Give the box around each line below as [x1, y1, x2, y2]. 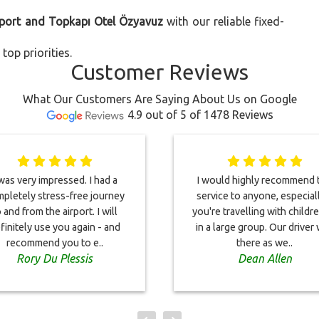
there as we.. [236, 237, 293, 249]
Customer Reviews [70, 60, 249, 84]
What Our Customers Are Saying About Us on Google [22, 93, 297, 105]
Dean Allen [237, 252, 292, 265]
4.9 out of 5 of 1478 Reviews [127, 108, 273, 121]
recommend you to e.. [6, 237, 103, 249]
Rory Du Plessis [16, 252, 93, 265]
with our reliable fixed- [162, 15, 285, 28]
